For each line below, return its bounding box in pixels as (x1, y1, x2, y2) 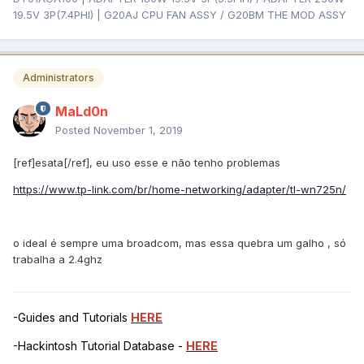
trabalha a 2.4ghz (13, 252, 102, 266)
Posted (55, 123, 93, 136)
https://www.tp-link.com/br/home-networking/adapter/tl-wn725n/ (13, 182, 346, 196)
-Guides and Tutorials (13, 310, 131, 324)
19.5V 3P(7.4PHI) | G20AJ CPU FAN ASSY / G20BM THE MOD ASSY (13, 7, 346, 21)
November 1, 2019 (93, 123, 183, 136)
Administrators (23, 71, 94, 84)
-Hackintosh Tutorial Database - (13, 338, 186, 353)
